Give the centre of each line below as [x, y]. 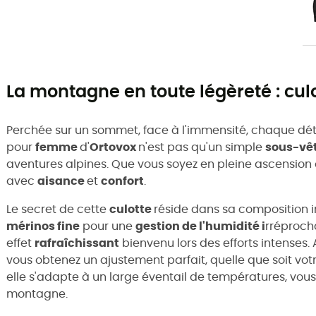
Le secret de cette [58, 209]
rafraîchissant [77, 243]
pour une [108, 226]
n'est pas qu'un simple [202, 147]
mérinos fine [43, 226]
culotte [132, 209]
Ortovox [114, 147]
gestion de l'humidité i [200, 226]
